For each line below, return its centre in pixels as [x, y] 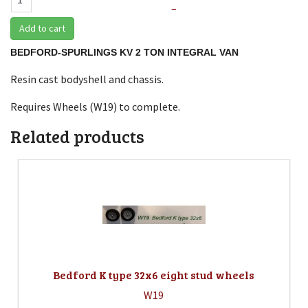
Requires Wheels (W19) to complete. [95, 106]
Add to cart [42, 28]
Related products [77, 136]
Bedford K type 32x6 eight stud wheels [154, 274]
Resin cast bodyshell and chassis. [87, 79]
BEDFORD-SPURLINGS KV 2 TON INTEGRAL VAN [126, 52]
